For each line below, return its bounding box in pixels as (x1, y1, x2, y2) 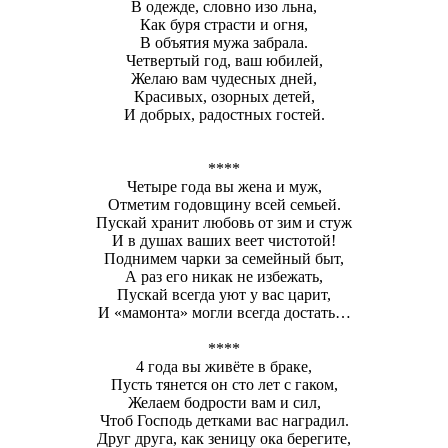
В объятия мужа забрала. (140, 33, 308, 51)
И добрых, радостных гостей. (123, 105, 325, 123)
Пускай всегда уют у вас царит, (117, 285, 331, 303)
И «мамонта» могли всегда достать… (97, 303, 351, 321)
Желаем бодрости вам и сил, (127, 393, 321, 411)
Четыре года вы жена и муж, (126, 177, 322, 195)
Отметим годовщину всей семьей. (107, 195, 341, 213)
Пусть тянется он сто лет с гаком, (110, 375, 338, 393)
